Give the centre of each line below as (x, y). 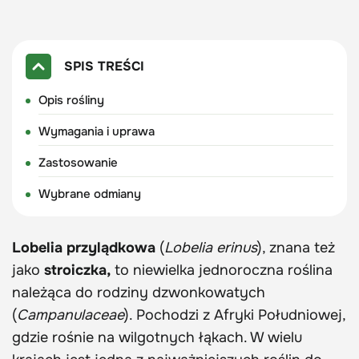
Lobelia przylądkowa (84, 247)
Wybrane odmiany (89, 194)
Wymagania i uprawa (96, 131)
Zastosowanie (78, 162)
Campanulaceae (71, 315)
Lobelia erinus (211, 247)
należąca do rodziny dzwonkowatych (139, 292)
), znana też (296, 247)
